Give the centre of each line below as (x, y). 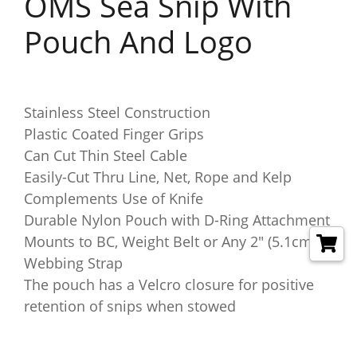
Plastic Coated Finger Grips (114, 134)
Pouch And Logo (138, 41)
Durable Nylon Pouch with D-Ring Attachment (177, 220)
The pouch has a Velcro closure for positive (169, 284)
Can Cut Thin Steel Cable (106, 155)
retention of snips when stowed (130, 306)
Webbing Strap (73, 263)
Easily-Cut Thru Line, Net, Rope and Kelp (158, 177)
